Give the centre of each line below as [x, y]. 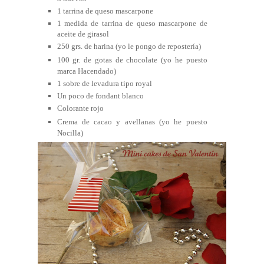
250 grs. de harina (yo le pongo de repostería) [129, 47]
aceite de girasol [83, 34]
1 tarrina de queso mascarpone [105, 11]
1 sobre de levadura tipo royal [104, 83]
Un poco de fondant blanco [100, 96]
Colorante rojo [80, 108]
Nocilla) [70, 133]
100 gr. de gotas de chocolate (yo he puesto [132, 60]
